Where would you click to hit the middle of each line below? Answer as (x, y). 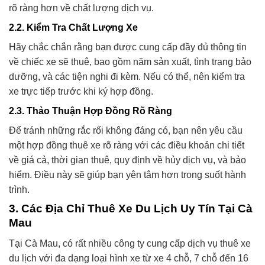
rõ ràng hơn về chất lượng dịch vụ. (81, 8)
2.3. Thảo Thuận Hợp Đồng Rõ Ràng (91, 111)
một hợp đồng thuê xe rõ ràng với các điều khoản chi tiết (127, 146)
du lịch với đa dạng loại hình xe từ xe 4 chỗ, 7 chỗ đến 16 (129, 258)
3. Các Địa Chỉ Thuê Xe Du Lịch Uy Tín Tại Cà (131, 209)
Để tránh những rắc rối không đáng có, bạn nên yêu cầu (126, 131)
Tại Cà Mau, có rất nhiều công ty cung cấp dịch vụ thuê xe (130, 243)
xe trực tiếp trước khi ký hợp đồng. (81, 92)
